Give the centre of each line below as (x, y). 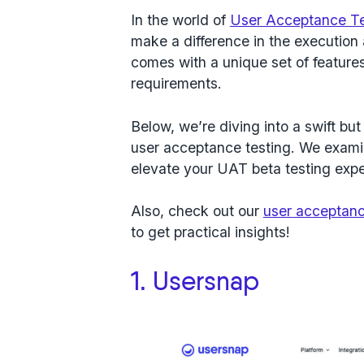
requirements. (178, 84)
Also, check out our (197, 211)
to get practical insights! (210, 232)
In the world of (180, 20)
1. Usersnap (195, 284)
